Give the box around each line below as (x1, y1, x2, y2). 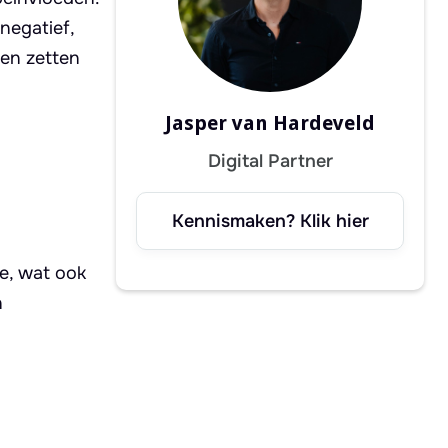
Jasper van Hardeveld (165, 111, 375, 136)
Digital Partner (207, 150, 333, 173)
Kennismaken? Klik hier (171, 210, 369, 233)
